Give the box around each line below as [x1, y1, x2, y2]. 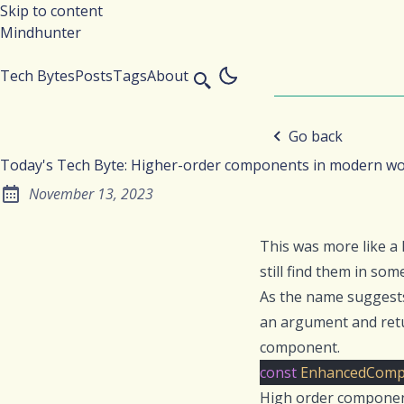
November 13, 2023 [29, 183, 153, 204]
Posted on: [7, 193, 78, 214]
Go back [289, 125, 343, 146]
